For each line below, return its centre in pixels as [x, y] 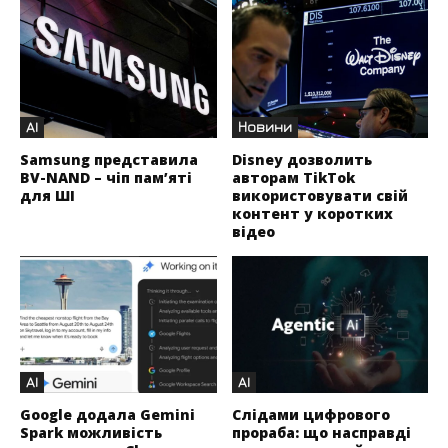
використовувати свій [319, 195]
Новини [264, 126]
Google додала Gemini [107, 415]
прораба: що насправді [321, 433]
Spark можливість [91, 433]
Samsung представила [109, 159]
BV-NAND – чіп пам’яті [106, 177]
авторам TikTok [293, 177]
